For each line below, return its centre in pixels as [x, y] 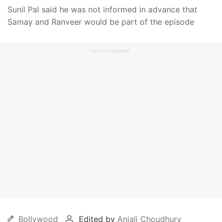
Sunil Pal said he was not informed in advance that [102, 9]
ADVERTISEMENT [111, 51]
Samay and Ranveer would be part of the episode [101, 22]
